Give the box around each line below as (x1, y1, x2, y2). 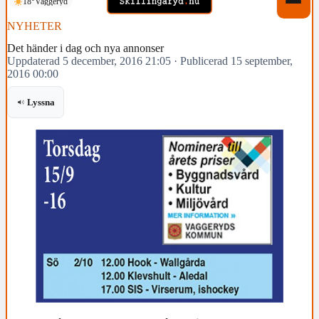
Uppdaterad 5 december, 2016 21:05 (7, 55, 171, 68)
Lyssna (26, 97, 56, 108)
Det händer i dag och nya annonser (7, 42, 164, 55)
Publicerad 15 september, (180, 55, 293, 68)
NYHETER (7, 20, 62, 33)
